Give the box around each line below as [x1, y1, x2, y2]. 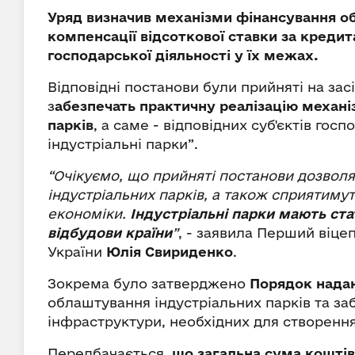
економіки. [48, 206, 130, 221]
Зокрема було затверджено [48, 276, 250, 291]
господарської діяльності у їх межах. [48, 48, 319, 63]
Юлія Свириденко [106, 244, 233, 259]
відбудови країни [48, 225, 172, 240]
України [48, 244, 106, 259]
